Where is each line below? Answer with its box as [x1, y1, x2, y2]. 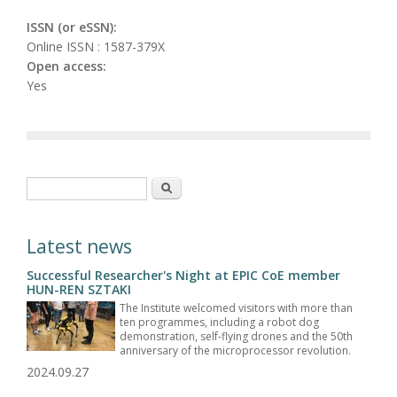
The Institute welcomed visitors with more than [120, 300, 353, 315]
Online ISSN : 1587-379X [27, 37, 165, 55]
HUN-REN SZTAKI [27, 280, 131, 298]
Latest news [27, 233, 132, 259]
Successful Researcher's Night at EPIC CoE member [27, 266, 340, 284]
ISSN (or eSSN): [27, 18, 121, 35]
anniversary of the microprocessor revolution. [120, 342, 351, 358]
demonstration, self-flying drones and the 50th [120, 328, 353, 344]
